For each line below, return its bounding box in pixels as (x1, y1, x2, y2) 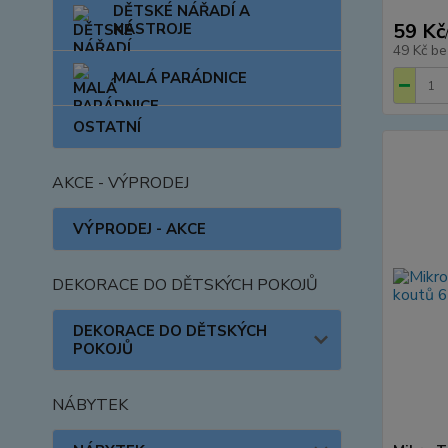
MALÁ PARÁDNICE (113, 68, 247, 88)
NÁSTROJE (113, 19, 192, 39)
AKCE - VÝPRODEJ (52, 172, 189, 194)
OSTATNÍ (73, 117, 141, 137)
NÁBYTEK (52, 394, 128, 416)
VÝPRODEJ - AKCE (73, 219, 206, 239)
